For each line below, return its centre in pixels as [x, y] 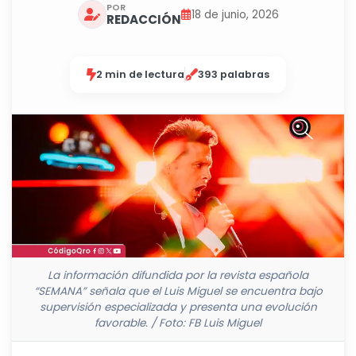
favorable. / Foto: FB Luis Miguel [178, 323]
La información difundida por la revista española [178, 276]
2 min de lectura [140, 74]
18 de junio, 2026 [235, 14]
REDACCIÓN [143, 19]
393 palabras [234, 74]
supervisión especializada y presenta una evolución [178, 308]
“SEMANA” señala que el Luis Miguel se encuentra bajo [178, 292]
